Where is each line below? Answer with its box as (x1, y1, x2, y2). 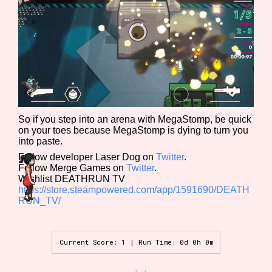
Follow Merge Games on (18, 163, 127, 174)
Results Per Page (29, 59, 128, 73)
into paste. (18, 136, 63, 147)
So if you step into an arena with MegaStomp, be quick (18, 114, 252, 125)
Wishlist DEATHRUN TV (18, 174, 126, 185)
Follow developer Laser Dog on (18, 152, 157, 163)
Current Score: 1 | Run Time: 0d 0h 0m (59, 237, 213, 247)
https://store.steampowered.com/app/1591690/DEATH (18, 185, 250, 195)
